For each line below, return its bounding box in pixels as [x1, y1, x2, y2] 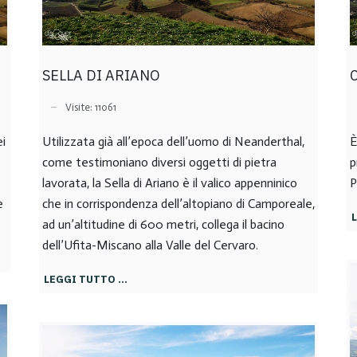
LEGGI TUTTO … [44, 272, 127, 286]
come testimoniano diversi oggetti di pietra [42, 155, 277, 170]
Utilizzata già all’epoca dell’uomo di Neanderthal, [42, 134, 304, 149]
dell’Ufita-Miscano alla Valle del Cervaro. [42, 237, 258, 253]
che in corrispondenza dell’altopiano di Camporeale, [42, 196, 315, 211]
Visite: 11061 [65, 100, 116, 113]
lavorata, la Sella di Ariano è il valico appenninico [42, 175, 297, 190]
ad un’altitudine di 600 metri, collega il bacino [42, 217, 284, 232]
